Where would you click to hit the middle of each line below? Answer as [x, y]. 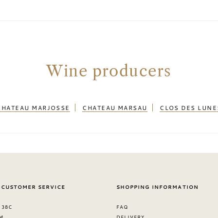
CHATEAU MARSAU [115, 108]
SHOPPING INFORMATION [157, 187]
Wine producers [109, 71]
